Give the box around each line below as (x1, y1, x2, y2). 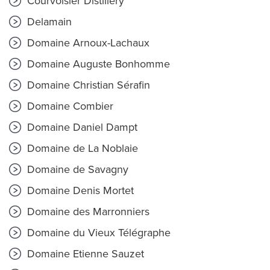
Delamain (24, 15, 72, 28)
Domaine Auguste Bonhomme (24, 57, 170, 71)
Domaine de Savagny (24, 163, 128, 176)
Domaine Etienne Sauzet (24, 247, 144, 260)
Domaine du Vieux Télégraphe (24, 226, 171, 239)
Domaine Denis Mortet (24, 184, 134, 197)
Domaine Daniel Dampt (24, 121, 137, 134)
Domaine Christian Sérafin (24, 78, 150, 92)
